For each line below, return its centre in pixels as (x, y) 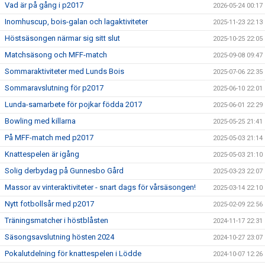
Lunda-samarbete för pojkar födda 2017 (73, 104)
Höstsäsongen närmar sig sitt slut (62, 38)
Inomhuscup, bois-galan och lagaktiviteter (76, 22)
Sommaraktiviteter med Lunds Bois (64, 71)
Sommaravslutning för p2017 (54, 88)
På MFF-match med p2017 (49, 138)
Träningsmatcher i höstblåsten (56, 220)
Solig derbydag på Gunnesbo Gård (64, 171)
